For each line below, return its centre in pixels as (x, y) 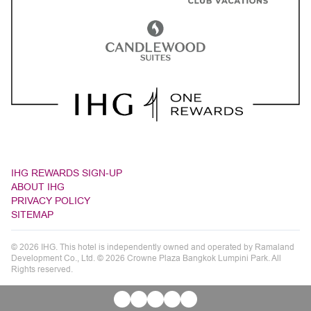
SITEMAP (32, 214)
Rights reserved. (42, 269)
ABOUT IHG (38, 186)
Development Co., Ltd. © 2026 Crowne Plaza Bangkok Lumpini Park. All (146, 258)
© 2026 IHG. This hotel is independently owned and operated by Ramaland (153, 246)
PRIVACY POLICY (51, 200)
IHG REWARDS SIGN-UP (67, 173)
